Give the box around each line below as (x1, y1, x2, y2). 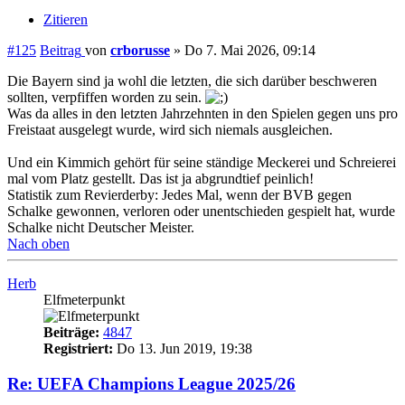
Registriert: (43, 340, 113, 356)
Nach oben (7, 235, 70, 251)
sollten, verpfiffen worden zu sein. (7, 89, 205, 105)
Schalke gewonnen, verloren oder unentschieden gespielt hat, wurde (7, 202, 395, 219)
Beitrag (40, 42, 81, 58)
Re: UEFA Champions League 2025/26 (7, 373, 296, 393)
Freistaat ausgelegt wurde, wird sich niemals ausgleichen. (7, 121, 333, 137)
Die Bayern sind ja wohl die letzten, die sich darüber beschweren (7, 72, 377, 89)
